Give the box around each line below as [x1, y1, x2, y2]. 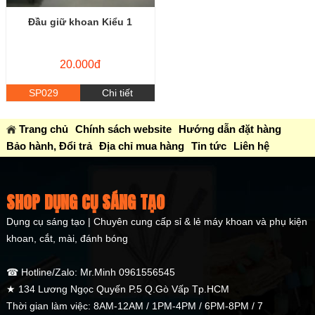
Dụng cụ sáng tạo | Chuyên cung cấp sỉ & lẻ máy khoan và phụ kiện [6, 215, 307, 227]
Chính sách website [75, 122, 172, 135]
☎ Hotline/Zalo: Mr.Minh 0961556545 [6, 266, 175, 278]
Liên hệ [233, 139, 269, 152]
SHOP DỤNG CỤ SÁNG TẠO [6, 189, 165, 215]
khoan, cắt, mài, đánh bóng [6, 232, 128, 244]
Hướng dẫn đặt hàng [178, 122, 281, 135]
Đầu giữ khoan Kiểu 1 [28, 16, 133, 28]
